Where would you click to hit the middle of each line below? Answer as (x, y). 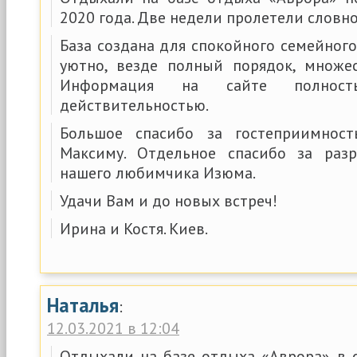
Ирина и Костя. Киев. (134, 228)
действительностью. (134, 105)
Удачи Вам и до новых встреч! (169, 200)
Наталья (83, 305)
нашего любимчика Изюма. (158, 173)
